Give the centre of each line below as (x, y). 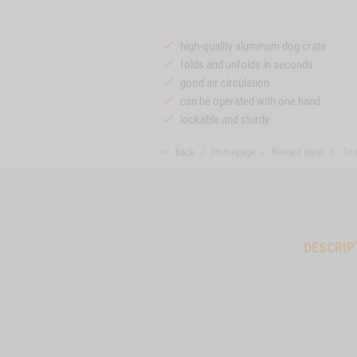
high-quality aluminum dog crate (253, 46)
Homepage (233, 152)
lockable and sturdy (225, 120)
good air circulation (225, 83)
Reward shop (298, 152)
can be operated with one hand (250, 101)
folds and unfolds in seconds (247, 65)
